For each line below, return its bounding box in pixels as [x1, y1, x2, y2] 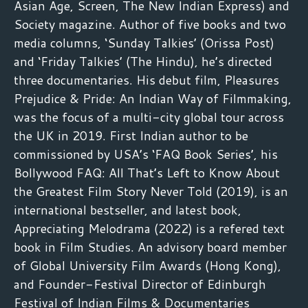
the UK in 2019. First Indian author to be [14, 126, 248, 144]
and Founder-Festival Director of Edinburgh [14, 274, 266, 293]
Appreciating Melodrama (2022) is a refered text [14, 219, 285, 237]
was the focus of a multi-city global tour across [14, 107, 284, 126]
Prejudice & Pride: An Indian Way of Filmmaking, [14, 89, 291, 107]
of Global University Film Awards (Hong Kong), [14, 256, 281, 274]
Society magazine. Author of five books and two [14, 14, 286, 33]
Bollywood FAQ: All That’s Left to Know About [14, 163, 280, 181]
